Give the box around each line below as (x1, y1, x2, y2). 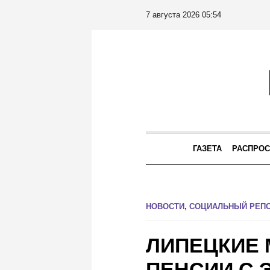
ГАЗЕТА (193, 144, 222, 153)
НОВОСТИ (146, 202, 184, 211)
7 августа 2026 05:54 (146, 10, 221, 19)
